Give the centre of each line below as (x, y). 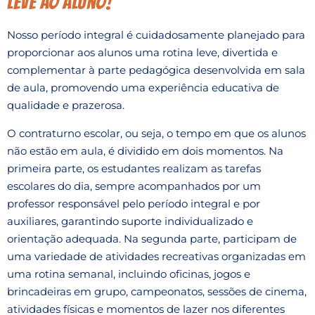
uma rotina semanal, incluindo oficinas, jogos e (129, 274)
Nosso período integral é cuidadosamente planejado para (156, 34)
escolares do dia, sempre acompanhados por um (134, 186)
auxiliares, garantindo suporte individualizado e (130, 221)
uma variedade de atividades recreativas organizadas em (156, 256)
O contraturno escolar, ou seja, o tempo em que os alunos (156, 133)
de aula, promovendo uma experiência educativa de (143, 87)
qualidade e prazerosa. (66, 105)
